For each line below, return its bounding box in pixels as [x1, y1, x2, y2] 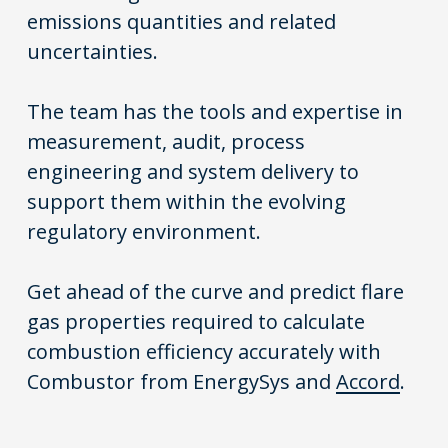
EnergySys [193, 368, 291, 396]
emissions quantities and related [27, 8, 337, 36]
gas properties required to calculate [27, 308, 366, 336]
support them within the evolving [27, 188, 347, 216]
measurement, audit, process [27, 128, 306, 156]
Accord [336, 368, 401, 396]
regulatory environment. [27, 218, 262, 246]
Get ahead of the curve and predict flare [27, 278, 405, 306]
